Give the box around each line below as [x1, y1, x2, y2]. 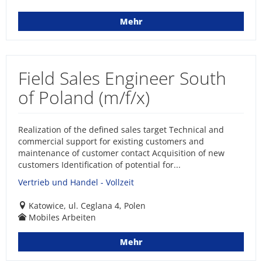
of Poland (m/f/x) [18, 85, 150, 109]
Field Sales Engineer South [18, 66, 226, 90]
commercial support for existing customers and [18, 136, 204, 147]
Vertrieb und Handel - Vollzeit [18, 177, 134, 188]
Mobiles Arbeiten [29, 212, 96, 223]
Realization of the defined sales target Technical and [18, 124, 224, 135]
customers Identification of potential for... [18, 159, 181, 170]
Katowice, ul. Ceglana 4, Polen [29, 200, 146, 211]
